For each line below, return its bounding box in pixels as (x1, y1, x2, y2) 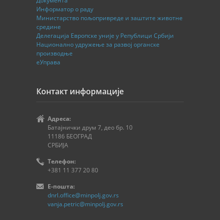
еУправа (36, 57, 60, 66)
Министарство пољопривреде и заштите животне (36, 13, 183, 22)
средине (36, 22, 61, 31)
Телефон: (48, 157, 76, 165)
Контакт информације (36, 85, 124, 97)
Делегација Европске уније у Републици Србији (36, 31, 174, 40)
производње (36, 49, 73, 57)
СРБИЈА (48, 140, 68, 149)
